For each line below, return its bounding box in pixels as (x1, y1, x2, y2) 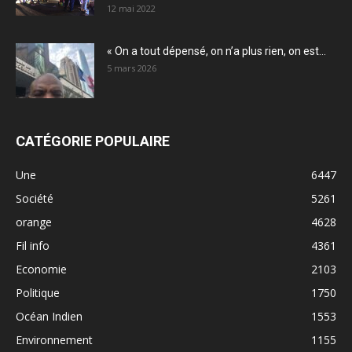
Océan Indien (16, 308, 82, 324)
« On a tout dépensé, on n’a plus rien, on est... (107, 44, 326, 57)
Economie (16, 261, 67, 277)
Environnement (16, 332, 93, 347)
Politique (16, 284, 60, 300)
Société (16, 190, 53, 206)
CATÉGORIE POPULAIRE (16, 132, 170, 149)
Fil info (16, 237, 49, 253)
